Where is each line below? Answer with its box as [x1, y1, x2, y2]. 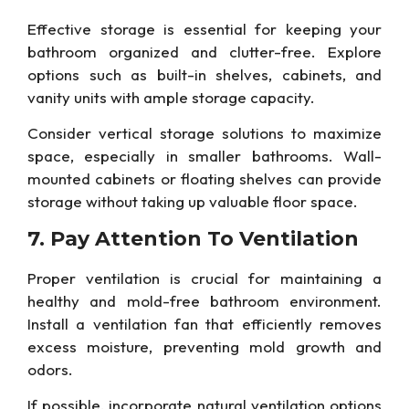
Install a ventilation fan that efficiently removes [27, 313, 382, 333]
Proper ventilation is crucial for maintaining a [27, 267, 382, 288]
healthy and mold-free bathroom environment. [27, 290, 382, 310]
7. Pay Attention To [27, 225, 239, 251]
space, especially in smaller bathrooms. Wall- [27, 146, 382, 166]
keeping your [285, 18, 382, 38]
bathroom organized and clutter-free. [27, 41, 316, 61]
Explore [316, 41, 382, 61]
